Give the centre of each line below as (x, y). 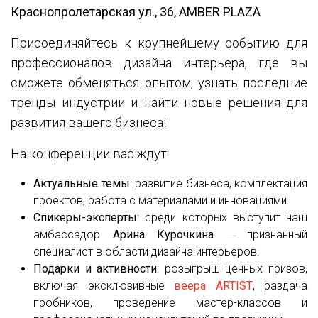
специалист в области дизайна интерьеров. (147, 252)
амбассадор (73, 235)
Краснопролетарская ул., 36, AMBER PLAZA (136, 12)
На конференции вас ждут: (90, 154)
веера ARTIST (213, 286)
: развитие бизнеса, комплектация (218, 183)
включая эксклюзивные (104, 286)
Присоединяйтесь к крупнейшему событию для (159, 43)
